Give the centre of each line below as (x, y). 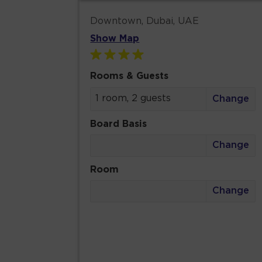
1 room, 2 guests (133, 98)
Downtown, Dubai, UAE (145, 21)
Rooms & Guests (130, 76)
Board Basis (119, 124)
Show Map (115, 39)
